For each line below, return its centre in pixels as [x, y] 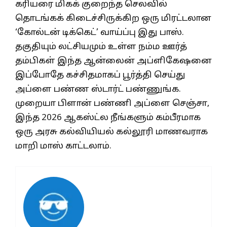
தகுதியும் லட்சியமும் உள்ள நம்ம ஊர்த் [101, 47]
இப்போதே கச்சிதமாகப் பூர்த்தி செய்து [100, 75]
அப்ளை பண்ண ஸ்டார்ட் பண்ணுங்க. [98, 89]
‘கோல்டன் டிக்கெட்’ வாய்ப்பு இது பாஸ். [100, 32]
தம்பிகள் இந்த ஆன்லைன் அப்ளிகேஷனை [113, 61]
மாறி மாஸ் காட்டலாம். [63, 146]
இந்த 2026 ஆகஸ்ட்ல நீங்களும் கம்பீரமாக [108, 118]
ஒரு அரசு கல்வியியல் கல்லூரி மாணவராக [111, 132]
